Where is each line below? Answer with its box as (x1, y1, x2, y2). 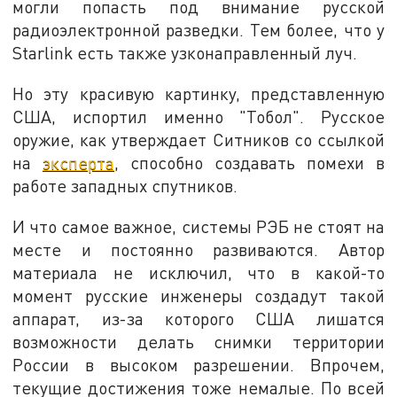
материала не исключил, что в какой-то (12, 261, 385, 283)
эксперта (43, 152, 115, 174)
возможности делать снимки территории (12, 331, 385, 352)
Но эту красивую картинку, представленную (12, 83, 385, 105)
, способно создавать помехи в (114, 152, 385, 174)
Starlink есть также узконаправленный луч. (12, 43, 358, 64)
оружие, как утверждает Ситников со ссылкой (12, 129, 385, 151)
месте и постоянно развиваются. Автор (12, 238, 385, 260)
